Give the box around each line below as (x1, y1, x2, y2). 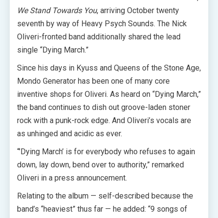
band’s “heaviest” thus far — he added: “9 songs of (17, 204, 187, 214)
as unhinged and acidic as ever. (17, 129, 122, 138)
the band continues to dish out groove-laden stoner (17, 103, 190, 112)
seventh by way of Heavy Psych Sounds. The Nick (17, 19, 187, 28)
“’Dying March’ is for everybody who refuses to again (17, 147, 195, 156)
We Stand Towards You (17, 6, 97, 15)
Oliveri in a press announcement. (17, 173, 127, 182)
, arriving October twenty (97, 6, 179, 15)
